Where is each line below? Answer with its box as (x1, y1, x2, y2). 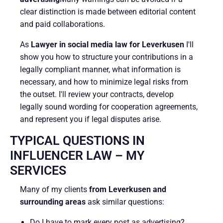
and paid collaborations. (20, 19, 105, 29)
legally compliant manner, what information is (20, 64, 181, 74)
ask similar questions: (86, 197, 164, 207)
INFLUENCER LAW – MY (10, 148, 144, 163)
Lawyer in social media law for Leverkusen (31, 39, 184, 49)
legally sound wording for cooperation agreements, (20, 102, 198, 111)
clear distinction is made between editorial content (20, 6, 196, 16)
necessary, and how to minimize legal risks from (20, 77, 188, 87)
